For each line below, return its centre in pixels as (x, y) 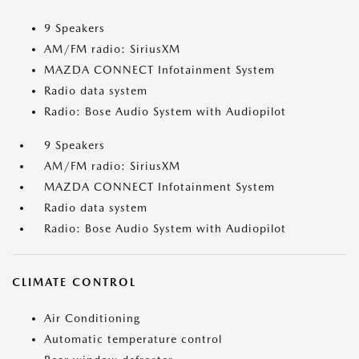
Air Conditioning (92, 318)
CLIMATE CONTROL (74, 282)
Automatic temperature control (133, 339)
